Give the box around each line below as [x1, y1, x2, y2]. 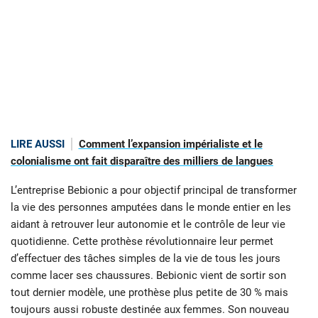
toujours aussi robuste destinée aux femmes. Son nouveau [11, 302, 289, 316]
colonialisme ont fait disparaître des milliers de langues [11, 155, 273, 168]
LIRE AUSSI [11, 138, 65, 151]
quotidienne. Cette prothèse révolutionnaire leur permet [11, 234, 273, 248]
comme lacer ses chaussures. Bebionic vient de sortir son [11, 268, 286, 282]
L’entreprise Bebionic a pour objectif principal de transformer [11, 183, 297, 197]
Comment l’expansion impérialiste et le [78, 138, 263, 151]
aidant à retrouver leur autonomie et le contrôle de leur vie [11, 217, 285, 231]
